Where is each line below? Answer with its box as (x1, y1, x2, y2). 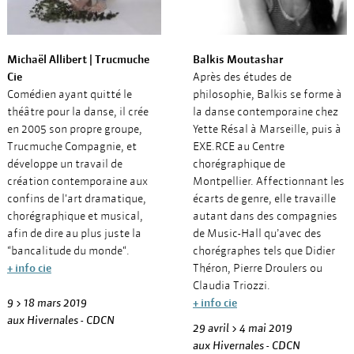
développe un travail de (7, 156, 122, 171)
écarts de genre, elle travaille (193, 191, 336, 205)
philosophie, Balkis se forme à (193, 87, 342, 101)
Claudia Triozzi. (193, 278, 270, 292)
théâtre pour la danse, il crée (7, 104, 149, 119)
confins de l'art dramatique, (7, 191, 146, 205)
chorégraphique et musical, (7, 209, 143, 223)
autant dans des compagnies (193, 209, 337, 223)
